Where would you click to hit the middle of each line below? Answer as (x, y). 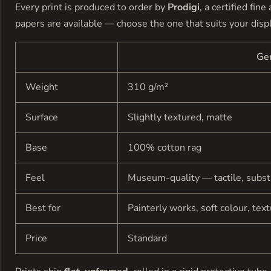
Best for (43, 208)
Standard (147, 238)
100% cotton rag (165, 147)
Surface (42, 117)
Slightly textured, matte (180, 117)
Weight (42, 87)
